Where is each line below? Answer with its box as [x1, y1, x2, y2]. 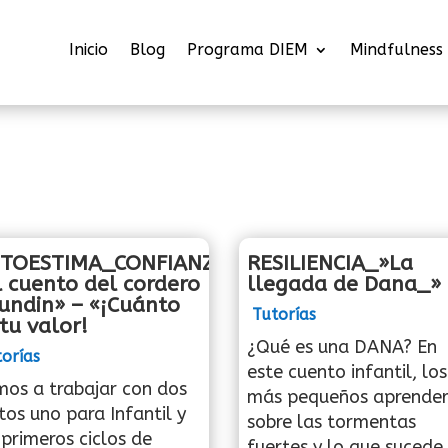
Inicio [69, 40, 108, 59]
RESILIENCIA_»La [247, 250, 413, 276]
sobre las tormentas [247, 410, 416, 433]
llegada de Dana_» [247, 271, 441, 297]
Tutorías [252, 304, 316, 324]
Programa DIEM [187, 40, 308, 59]
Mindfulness [350, 40, 443, 59]
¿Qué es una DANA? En [247, 335, 437, 358]
